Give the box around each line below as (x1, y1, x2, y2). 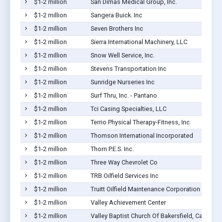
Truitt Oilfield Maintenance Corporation (90, 185, 200, 193)
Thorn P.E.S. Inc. (90, 145, 134, 153)
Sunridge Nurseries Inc (90, 78, 155, 86)
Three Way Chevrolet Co (90, 158, 158, 166)
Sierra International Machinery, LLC (90, 38, 187, 46)
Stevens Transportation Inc (90, 64, 166, 72)
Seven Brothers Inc (90, 24, 143, 32)
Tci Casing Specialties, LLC (90, 105, 166, 112)
